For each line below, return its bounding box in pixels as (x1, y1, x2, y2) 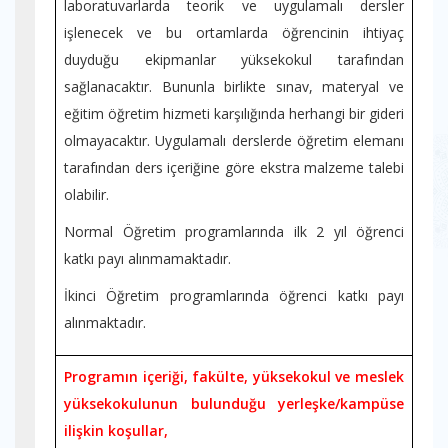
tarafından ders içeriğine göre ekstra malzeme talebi (64, 158, 404, 177)
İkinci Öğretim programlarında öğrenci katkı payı (64, 286, 404, 305)
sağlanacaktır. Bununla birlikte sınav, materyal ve (64, 77, 404, 96)
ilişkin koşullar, (64, 421, 168, 440)
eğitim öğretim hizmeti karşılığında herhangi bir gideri (64, 104, 404, 123)
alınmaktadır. (64, 313, 146, 332)
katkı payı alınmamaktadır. (64, 249, 231, 268)
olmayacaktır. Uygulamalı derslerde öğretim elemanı (64, 131, 404, 150)
